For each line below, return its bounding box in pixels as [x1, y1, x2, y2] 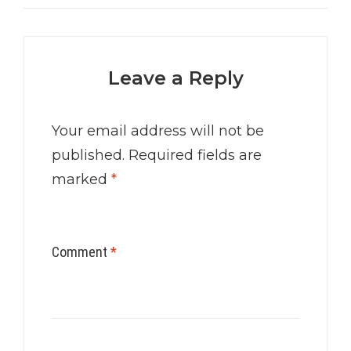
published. [52, 147, 125, 165]
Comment [52, 243, 110, 260]
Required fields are [128, 147, 262, 165]
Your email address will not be [52, 122, 264, 140]
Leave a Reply [107, 67, 244, 90]
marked [52, 171, 111, 189]
